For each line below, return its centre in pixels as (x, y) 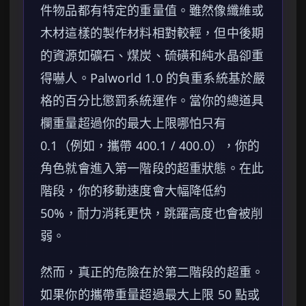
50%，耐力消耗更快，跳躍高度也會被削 (152, 213)
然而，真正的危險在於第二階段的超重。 (152, 272)
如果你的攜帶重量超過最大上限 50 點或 (150, 295)
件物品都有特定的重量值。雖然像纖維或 (152, 11)
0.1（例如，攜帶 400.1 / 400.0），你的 (150, 146)
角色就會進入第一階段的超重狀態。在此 (152, 168)
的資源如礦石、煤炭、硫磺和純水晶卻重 (152, 56)
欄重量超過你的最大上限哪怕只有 (134, 123)
